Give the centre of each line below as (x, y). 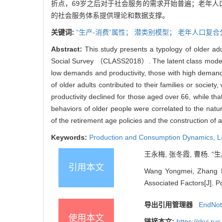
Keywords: (70, 137)
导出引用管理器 (168, 204)
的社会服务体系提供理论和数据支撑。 (110, 15)
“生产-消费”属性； (105, 32)
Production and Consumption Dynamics (151, 137)
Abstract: (68, 49)
